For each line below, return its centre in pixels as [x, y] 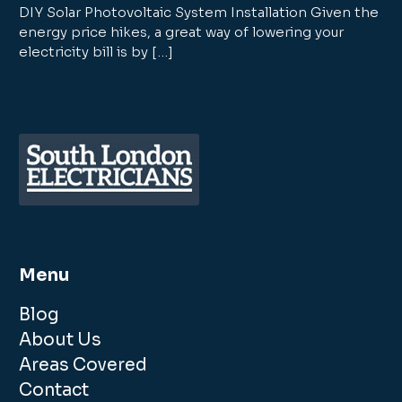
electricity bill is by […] [96, 52]
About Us [61, 340]
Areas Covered [83, 365]
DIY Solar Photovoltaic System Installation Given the [199, 12]
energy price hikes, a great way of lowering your [182, 32]
